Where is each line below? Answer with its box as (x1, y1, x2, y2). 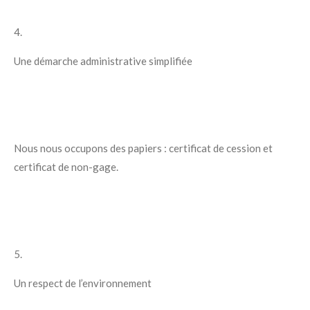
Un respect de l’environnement (14, 277, 152, 290)
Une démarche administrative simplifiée (14, 55, 192, 68)
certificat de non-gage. (14, 161, 118, 174)
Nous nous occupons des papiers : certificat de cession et (14, 142, 273, 155)
